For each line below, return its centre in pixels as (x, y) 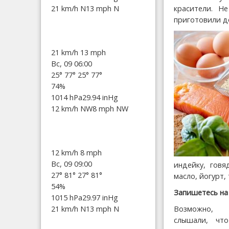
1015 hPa (67, 197)
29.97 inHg (100, 197)
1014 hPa (67, 97)
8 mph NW (110, 108)
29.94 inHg (100, 97)
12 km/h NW (72, 108)
